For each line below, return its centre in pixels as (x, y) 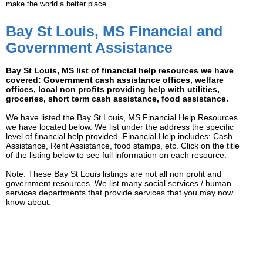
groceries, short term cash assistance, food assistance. (117, 99)
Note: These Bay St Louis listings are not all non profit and (114, 174)
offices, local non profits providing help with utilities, (113, 90)
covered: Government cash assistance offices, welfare (115, 80)
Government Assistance (89, 48)
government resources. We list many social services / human (119, 183)
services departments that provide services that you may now (119, 193)
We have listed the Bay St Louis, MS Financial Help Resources (122, 118)
